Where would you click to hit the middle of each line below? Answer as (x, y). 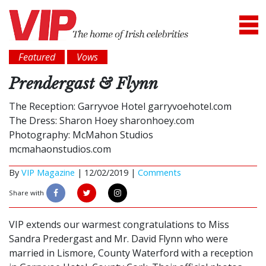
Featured (37, 57)
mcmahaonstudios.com (60, 149)
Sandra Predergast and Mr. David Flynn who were (118, 239)
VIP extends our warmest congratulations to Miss (119, 225)
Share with (26, 193)
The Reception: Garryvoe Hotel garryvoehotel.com (120, 107)
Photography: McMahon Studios (81, 135)
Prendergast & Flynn (83, 84)
